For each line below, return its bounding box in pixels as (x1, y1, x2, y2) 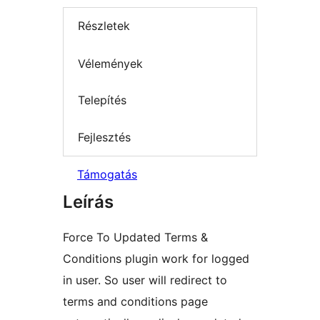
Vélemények (78, 56, 143, 71)
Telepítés (78, 93, 126, 108)
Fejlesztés (78, 129, 131, 144)
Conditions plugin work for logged (63, 251, 249, 266)
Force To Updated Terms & (63, 230, 208, 245)
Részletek (78, 19, 130, 34)
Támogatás (77, 167, 137, 182)
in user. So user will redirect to (63, 273, 227, 288)
